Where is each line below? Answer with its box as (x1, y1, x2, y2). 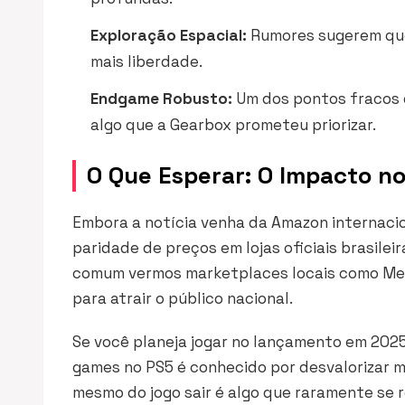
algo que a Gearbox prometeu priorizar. (90, 115, 376, 135)
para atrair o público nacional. (72, 288, 293, 308)
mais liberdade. (90, 52, 202, 71)
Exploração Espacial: (90, 25, 247, 45)
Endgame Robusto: (90, 89, 232, 108)
